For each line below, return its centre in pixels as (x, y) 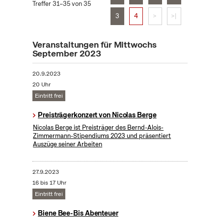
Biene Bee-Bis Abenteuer (78, 213)
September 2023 (67, 54)
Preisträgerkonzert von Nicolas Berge (97, 115)
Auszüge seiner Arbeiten (68, 144)
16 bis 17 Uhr (49, 183)
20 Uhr (41, 85)
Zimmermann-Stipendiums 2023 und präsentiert (102, 136)
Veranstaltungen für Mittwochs (94, 45)
